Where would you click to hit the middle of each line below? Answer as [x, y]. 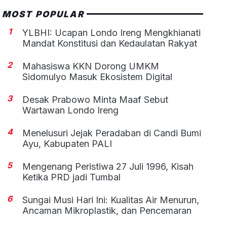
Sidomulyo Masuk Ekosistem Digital [98, 77]
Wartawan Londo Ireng [71, 110]
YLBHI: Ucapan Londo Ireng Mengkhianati [112, 32]
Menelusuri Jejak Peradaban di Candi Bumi [112, 133]
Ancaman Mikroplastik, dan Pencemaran [107, 210]
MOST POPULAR [43, 14]
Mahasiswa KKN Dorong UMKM [91, 66]
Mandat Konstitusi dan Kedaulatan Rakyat [110, 43]
